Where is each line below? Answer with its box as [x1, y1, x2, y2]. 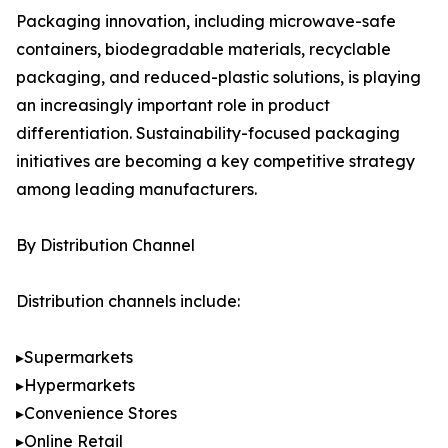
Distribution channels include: [16, 291, 240, 312]
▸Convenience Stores [16, 403, 177, 424]
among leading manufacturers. [16, 179, 257, 200]
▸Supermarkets [16, 347, 133, 368]
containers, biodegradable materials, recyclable [16, 39, 391, 60]
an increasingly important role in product [16, 95, 330, 116]
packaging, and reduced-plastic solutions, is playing [16, 67, 421, 88]
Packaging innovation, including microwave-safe [16, 11, 396, 32]
